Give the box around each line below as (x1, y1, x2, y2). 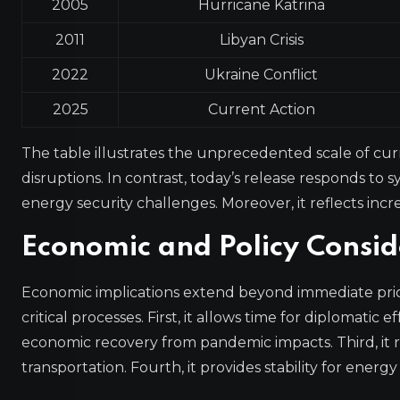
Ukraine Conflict (204, 65, 318, 83)
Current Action (207, 100, 315, 118)
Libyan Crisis (219, 30, 304, 48)
